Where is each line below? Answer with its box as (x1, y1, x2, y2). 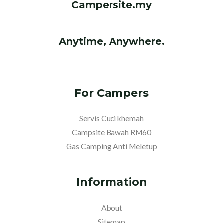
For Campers (74, 86, 149, 100)
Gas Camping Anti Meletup (66, 141, 157, 151)
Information (76, 175, 147, 188)
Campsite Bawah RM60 (72, 127, 151, 137)
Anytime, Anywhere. (58, 35, 165, 48)
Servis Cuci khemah (79, 113, 144, 123)
